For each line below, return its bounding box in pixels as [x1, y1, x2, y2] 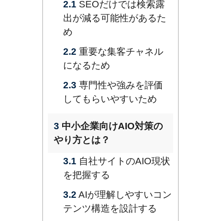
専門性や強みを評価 [76, 80, 163, 91]
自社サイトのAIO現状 [76, 156, 170, 167]
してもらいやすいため [63, 94, 157, 105]
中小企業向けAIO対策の [59, 121, 163, 132]
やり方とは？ [54, 135, 110, 146]
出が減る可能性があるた [63, 13, 166, 24]
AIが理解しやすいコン [76, 189, 172, 200]
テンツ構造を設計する [63, 203, 157, 214]
